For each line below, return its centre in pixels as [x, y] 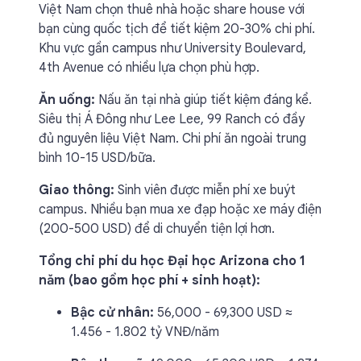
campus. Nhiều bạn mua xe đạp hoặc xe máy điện [180, 210]
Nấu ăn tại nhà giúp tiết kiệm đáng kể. [203, 100]
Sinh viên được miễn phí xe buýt [205, 190]
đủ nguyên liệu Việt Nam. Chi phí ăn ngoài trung [172, 139]
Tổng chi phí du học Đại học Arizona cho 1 [172, 261]
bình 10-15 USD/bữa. [97, 158]
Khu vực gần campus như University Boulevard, [172, 48]
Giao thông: [77, 190]
